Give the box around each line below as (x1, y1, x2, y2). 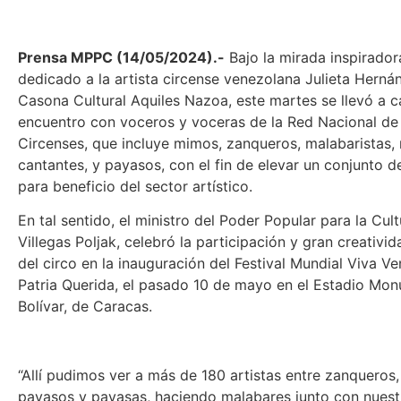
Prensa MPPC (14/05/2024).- (18, 48, 225, 66)
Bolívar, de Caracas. (18, 297, 152, 316)
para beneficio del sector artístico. (18, 177, 252, 195)
